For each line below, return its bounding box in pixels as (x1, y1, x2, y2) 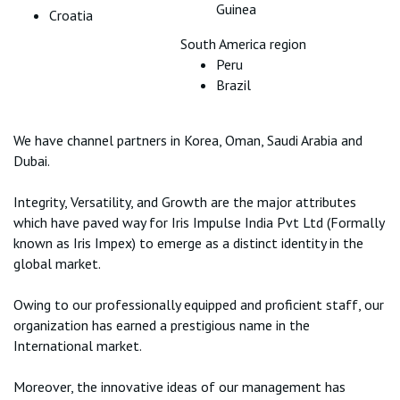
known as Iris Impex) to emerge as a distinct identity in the (13, 234, 363, 252)
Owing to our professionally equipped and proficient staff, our (13, 296, 384, 313)
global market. (13, 254, 101, 272)
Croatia (49, 6, 93, 24)
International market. (13, 337, 142, 354)
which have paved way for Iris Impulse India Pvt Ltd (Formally (13, 213, 384, 231)
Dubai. (13, 152, 50, 170)
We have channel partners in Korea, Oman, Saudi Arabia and (13, 131, 362, 149)
